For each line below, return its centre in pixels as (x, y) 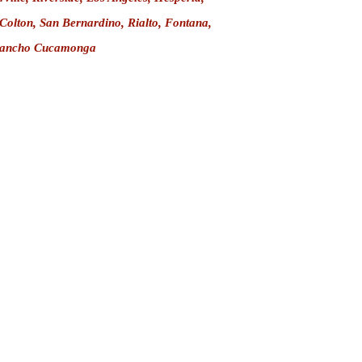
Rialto (143, 23)
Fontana (186, 23)
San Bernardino (80, 23)
